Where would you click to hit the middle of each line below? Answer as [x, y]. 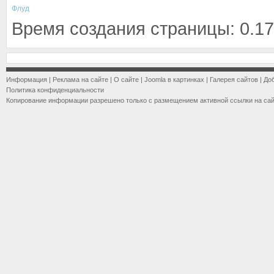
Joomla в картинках [174, 80]
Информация [27, 80]
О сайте [126, 80]
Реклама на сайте [80, 80]
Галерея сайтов [234, 80]
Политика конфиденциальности [55, 90]
